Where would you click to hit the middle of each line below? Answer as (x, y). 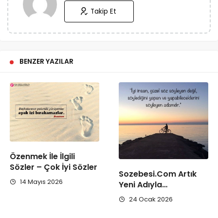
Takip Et (103, 11)
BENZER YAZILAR (46, 61)
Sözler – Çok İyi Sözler (54, 167)
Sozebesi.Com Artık (158, 174)
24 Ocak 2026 (150, 199)
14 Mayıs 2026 (41, 182)
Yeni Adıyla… (143, 184)
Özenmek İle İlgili (42, 157)
